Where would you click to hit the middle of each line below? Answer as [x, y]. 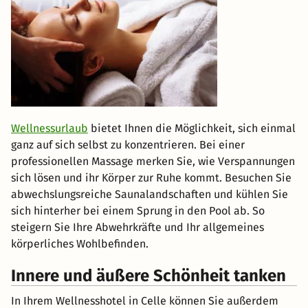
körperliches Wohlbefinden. [80, 243]
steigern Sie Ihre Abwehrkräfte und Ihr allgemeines [137, 227]
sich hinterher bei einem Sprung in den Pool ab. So [138, 210]
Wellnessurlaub [49, 128]
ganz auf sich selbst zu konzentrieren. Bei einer [128, 144]
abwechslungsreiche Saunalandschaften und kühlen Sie [150, 194]
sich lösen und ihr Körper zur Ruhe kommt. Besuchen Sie [151, 177]
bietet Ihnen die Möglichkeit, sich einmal [192, 128]
